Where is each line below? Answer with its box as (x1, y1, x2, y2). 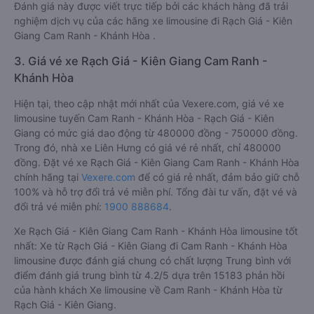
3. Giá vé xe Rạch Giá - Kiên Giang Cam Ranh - (14, 54, 268, 68)
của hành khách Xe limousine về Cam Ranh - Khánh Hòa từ (14, 284, 282, 296)
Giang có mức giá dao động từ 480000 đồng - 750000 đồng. (14, 127, 298, 139)
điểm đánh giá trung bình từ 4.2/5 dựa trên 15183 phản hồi (14, 269, 285, 281)
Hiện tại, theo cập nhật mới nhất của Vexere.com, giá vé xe (14, 97, 284, 109)
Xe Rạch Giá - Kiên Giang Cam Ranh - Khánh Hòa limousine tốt (14, 225, 298, 237)
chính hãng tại (14, 171, 81, 183)
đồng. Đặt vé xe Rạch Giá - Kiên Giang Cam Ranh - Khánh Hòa (14, 156, 299, 168)
